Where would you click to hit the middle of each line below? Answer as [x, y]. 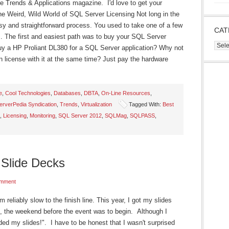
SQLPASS [142, 116]
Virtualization [96, 104]
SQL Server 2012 [80, 116]
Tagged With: [146, 104]
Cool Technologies [28, 93]
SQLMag [116, 116]
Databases [67, 93]
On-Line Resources [126, 93]
